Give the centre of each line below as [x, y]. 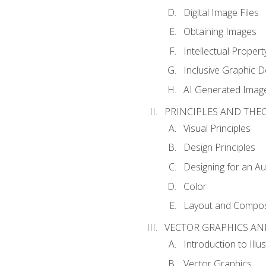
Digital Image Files [221, 12]
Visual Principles [217, 128]
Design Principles [219, 148]
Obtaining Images [220, 32]
